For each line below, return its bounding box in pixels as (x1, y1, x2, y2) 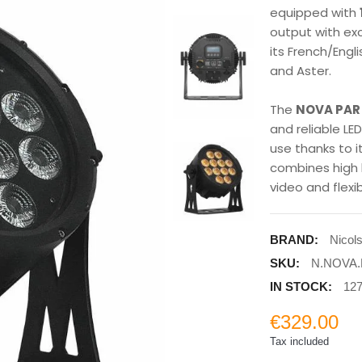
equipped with (270, 4, 360, 22)
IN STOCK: (270, 280, 333, 294)
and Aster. (270, 62, 332, 80)
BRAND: (270, 233, 319, 247)
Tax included (270, 335, 330, 348)
